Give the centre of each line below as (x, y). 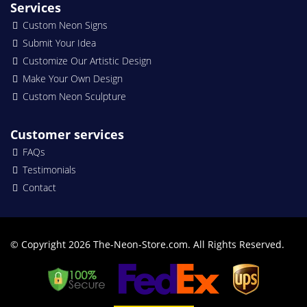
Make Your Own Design (73, 78)
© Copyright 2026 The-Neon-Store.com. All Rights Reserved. (147, 244)
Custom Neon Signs (65, 25)
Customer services (67, 134)
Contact (39, 187)
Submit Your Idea (59, 42)
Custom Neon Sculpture (74, 96)
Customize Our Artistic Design (87, 60)
